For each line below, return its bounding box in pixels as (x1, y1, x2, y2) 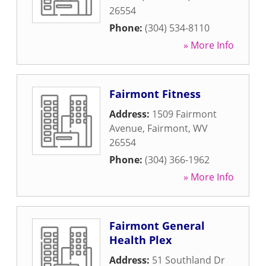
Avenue (109, 122, 142, 135)
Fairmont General (109, 218, 205, 233)
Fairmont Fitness (109, 87, 201, 101)
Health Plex (109, 233, 172, 247)
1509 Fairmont (152, 107, 217, 121)
